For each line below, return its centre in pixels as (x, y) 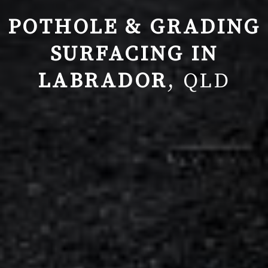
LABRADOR (102, 81)
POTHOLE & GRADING (134, 27)
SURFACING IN (134, 54)
